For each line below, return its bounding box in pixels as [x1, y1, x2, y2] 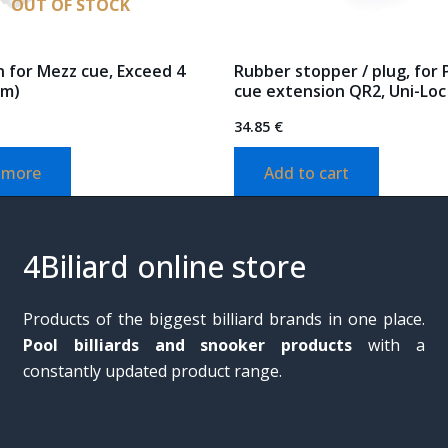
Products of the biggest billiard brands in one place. [23, 308, 425, 331]
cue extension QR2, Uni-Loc [233, 79, 446, 102]
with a [352, 334, 425, 357]
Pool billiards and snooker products [23, 334, 353, 357]
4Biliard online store [23, 246, 307, 288]
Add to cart [263, 161, 349, 184]
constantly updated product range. [23, 360, 283, 383]
